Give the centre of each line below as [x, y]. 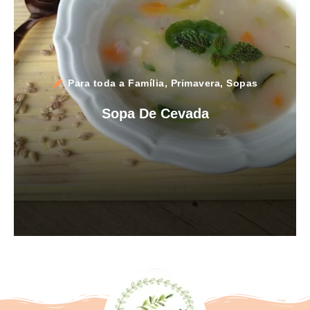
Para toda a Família [116, 83]
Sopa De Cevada [155, 113]
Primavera [195, 83]
